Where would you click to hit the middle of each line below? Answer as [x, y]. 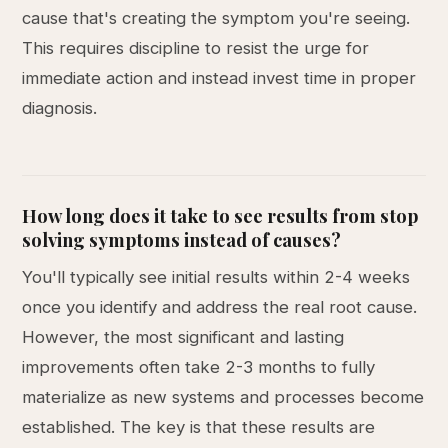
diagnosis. [60, 108]
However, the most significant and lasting [183, 337]
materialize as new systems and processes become [223, 397]
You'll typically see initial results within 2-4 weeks [216, 277]
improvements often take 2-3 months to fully [199, 367]
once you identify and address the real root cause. [220, 307]
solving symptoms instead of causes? [182, 239]
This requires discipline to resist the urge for [196, 48]
